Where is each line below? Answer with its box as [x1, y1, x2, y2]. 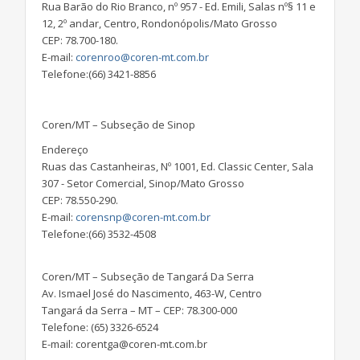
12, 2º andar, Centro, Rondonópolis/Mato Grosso [42, 15, 277, 31]
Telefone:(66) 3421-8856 [42, 66, 156, 81]
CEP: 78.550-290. [42, 193, 118, 207]
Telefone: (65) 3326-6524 [42, 319, 158, 334]
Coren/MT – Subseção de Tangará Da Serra [42, 268, 254, 284]
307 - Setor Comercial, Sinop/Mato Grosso [42, 176, 244, 190]
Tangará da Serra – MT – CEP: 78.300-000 [42, 302, 237, 317]
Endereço [42, 142, 88, 157]
